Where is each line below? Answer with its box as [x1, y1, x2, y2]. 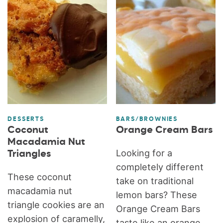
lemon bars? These [115, 189, 197, 200]
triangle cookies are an [7, 199, 105, 210]
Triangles [7, 148, 51, 159]
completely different [115, 161, 204, 172]
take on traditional [115, 175, 194, 186]
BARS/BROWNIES [115, 116, 178, 122]
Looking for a [115, 147, 172, 158]
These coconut [7, 171, 72, 182]
